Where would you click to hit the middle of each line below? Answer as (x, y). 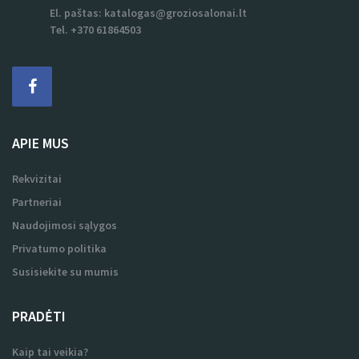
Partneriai (37, 202)
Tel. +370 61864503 (95, 30)
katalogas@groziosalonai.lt (175, 13)
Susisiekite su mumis (65, 272)
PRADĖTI (39, 316)
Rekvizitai (37, 179)
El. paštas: (77, 13)
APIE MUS (40, 143)
